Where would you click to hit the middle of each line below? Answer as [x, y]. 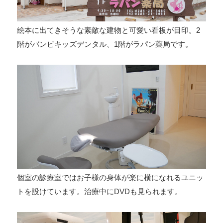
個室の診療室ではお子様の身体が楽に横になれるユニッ [110, 178]
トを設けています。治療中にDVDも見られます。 [99, 192]
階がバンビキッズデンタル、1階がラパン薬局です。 [105, 44]
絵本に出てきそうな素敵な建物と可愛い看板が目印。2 [108, 30]
